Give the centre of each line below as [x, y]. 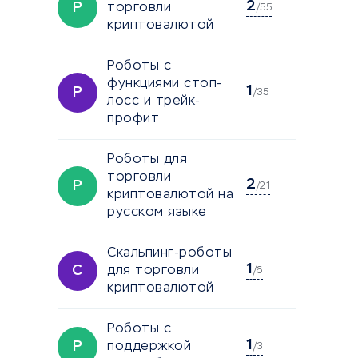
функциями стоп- [165, 84]
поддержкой [149, 346]
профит [133, 119]
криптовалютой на [170, 195]
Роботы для [147, 159]
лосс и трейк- [154, 101]
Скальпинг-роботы [169, 253]
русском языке [157, 212]
